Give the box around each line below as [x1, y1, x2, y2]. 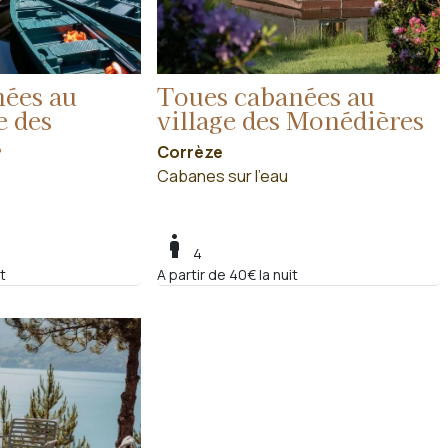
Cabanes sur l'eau [157, 164, 289, 187]
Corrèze [157, 140, 224, 163]
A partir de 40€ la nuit [157, 264, 299, 284]
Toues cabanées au [157, 77, 376, 113]
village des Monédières [157, 101, 425, 137]
